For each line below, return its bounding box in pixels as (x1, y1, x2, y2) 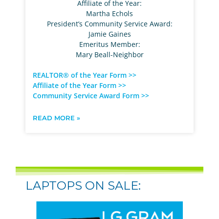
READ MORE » (33, 114, 81, 122)
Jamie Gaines (88, 29, 131, 39)
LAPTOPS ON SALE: (25, 178, 141, 193)
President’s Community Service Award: (46, 19, 173, 29)
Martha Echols (86, 9, 133, 19)
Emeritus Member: (79, 40, 140, 49)
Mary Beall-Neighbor (75, 50, 144, 60)
